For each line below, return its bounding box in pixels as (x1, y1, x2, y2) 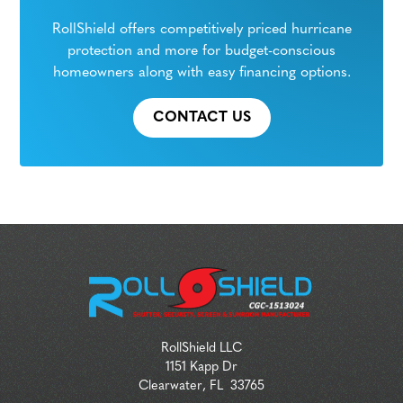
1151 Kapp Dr (166, 361, 237, 375)
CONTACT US (152, 111, 251, 125)
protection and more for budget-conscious (67, 44, 336, 58)
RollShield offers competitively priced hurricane (51, 22, 352, 37)
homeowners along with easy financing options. (52, 66, 351, 80)
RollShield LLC (161, 342, 242, 356)
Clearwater (139, 380, 202, 394)
